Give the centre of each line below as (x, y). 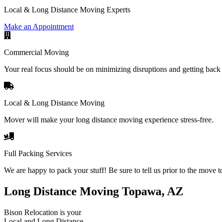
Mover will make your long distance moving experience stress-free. (109, 119)
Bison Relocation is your (43, 212)
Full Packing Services (38, 153)
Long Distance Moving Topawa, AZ (94, 191)
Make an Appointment (39, 26)
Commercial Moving (36, 52)
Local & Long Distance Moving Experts (67, 9)
